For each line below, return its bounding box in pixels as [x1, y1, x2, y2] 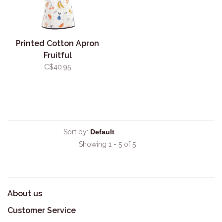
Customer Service [7, 206, 76, 215]
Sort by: [63, 128, 88, 136]
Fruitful [43, 51, 72, 60]
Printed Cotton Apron [16, 39, 99, 48]
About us [7, 189, 42, 198]
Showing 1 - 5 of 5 [79, 140, 136, 148]
